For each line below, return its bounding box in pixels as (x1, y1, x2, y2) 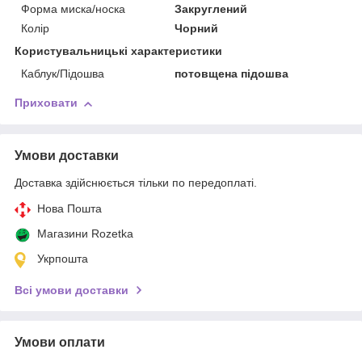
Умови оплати (15, 335, 105, 350)
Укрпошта (37, 252, 88, 266)
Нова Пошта (37, 202, 102, 216)
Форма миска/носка (21, 2, 125, 16)
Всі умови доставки (15, 284, 128, 297)
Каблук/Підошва (21, 67, 104, 81)
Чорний (175, 22, 219, 36)
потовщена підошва (175, 67, 289, 81)
